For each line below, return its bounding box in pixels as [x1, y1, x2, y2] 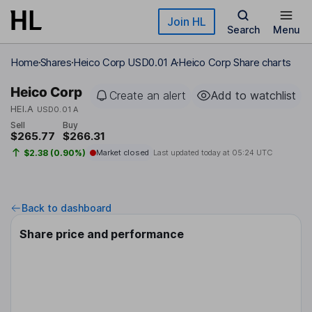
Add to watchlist [211, 88, 296, 102]
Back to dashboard [22, 202, 111, 214]
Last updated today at [153, 148, 232, 158]
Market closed [95, 148, 149, 158]
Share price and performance [19, 227, 184, 242]
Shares [40, 56, 72, 69]
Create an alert [109, 88, 186, 102]
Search [226, 24, 260, 36]
